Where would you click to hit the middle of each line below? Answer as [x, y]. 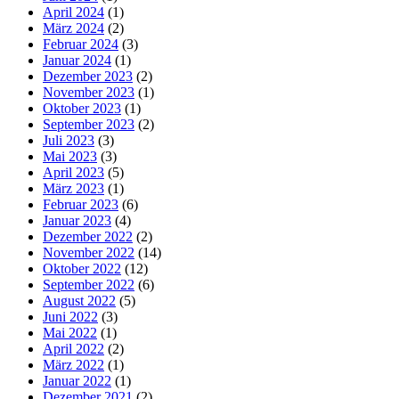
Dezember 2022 [88, 237]
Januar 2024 [77, 61]
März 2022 [73, 365]
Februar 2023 [81, 205]
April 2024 [73, 12]
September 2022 [89, 285]
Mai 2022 [70, 333]
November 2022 [89, 253]
